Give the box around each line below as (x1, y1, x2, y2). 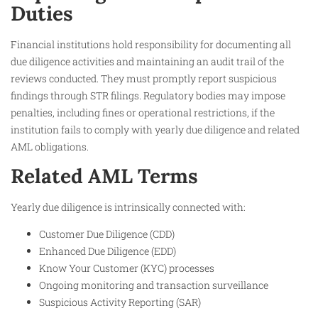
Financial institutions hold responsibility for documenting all (11, 37, 291, 51)
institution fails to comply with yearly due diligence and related (11, 122, 300, 136)
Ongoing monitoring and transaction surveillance (39, 278, 268, 292)
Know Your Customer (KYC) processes (39, 261, 214, 275)
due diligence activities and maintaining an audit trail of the (11, 54, 284, 68)
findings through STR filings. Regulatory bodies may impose (11, 88, 285, 102)
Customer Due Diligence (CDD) (39, 227, 175, 241)
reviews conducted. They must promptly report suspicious (11, 71, 277, 85)
